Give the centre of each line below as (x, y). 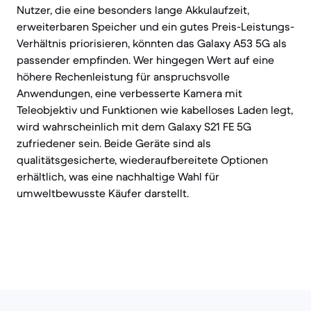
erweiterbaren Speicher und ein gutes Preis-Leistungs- (155, 26)
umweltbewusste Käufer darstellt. (103, 193)
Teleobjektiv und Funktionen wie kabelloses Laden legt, (155, 110)
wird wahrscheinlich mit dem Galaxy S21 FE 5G (134, 126)
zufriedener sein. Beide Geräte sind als (114, 143)
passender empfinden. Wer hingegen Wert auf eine (145, 60)
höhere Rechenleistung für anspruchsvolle (123, 76)
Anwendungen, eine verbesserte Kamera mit (129, 93)
